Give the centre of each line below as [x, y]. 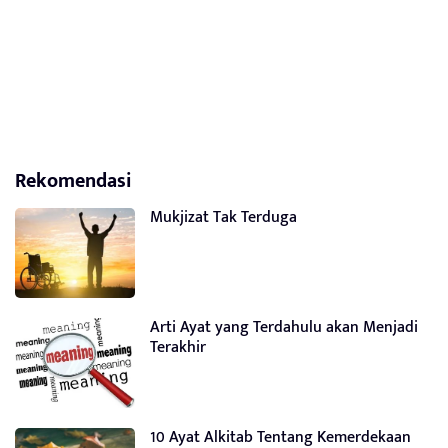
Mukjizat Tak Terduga [223, 218]
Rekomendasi [73, 181]
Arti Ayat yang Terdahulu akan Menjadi [284, 328]
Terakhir [178, 348]
